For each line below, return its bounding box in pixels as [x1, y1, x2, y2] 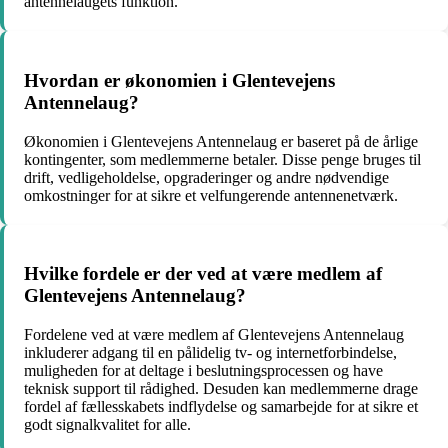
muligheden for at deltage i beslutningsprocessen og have [24, 362, 383, 379]
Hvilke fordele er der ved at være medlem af [24, 263, 382, 285]
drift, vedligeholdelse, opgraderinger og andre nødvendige [24, 168, 389, 186]
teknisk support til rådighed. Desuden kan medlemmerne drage [24, 380, 418, 397]
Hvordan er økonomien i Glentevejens [24, 69, 335, 91]
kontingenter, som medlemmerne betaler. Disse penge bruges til [24, 150, 421, 168]
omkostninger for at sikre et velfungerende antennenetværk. [24, 186, 398, 204]
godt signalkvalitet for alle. [24, 416, 191, 433]
